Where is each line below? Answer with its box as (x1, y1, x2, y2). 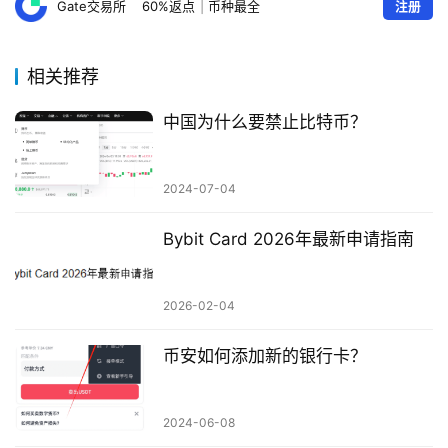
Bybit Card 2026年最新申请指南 (162, 228, 414, 249)
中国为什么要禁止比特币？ (162, 111, 367, 132)
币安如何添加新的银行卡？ (162, 345, 367, 366)
